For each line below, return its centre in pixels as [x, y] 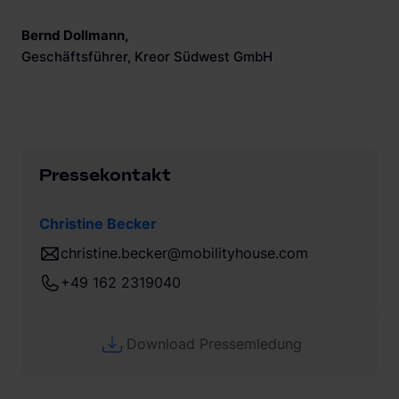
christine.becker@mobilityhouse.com [184, 253]
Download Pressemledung [214, 343]
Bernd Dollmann [73, 35]
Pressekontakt [105, 176]
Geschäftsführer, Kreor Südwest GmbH [147, 57]
